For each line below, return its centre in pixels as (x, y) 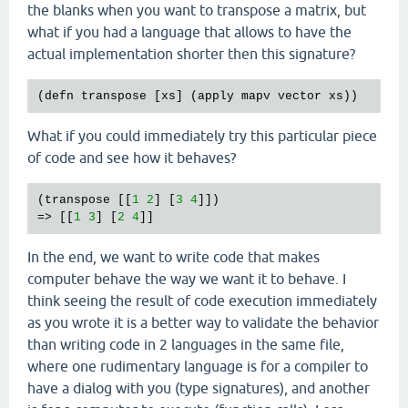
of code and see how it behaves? (132, 158)
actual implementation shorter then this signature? (191, 54)
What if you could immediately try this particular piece (202, 136)
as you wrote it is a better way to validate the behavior (203, 323)
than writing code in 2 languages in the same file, (186, 345)
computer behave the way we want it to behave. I (187, 279)
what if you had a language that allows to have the (189, 32)
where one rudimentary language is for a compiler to (198, 367)
